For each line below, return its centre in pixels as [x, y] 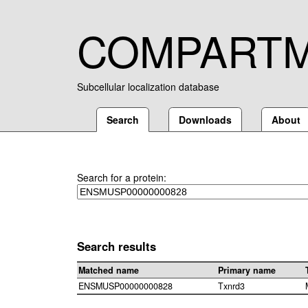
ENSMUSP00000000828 [125, 286]
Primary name [247, 271]
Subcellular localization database [148, 87]
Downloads [205, 120]
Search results [117, 246]
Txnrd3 [231, 286]
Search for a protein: [122, 177]
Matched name [109, 271]
